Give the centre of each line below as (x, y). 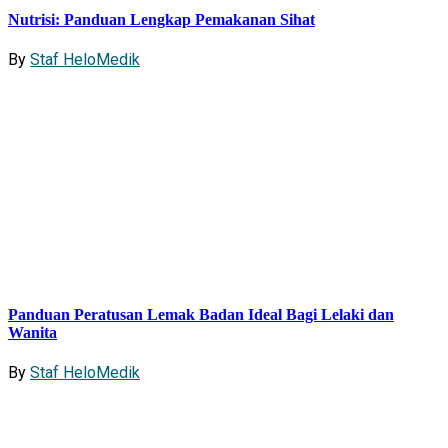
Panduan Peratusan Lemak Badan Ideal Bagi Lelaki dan (201, 315)
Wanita (32, 333)
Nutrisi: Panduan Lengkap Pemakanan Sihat (161, 19)
